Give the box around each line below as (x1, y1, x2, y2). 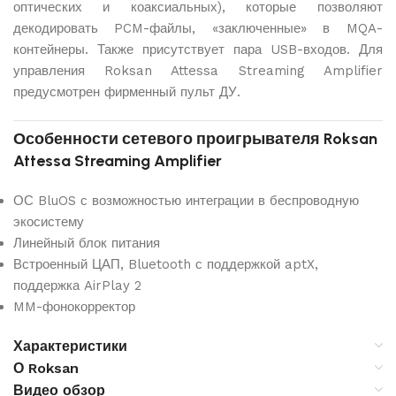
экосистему (13, 213, 84, 230)
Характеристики (13, 337, 127, 354)
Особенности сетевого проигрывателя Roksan (13, 128, 377, 148)
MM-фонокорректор (13, 298, 135, 315)
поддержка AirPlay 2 (13, 277, 141, 293)
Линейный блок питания (13, 234, 160, 251)
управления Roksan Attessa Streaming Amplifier (13, 63, 383, 79)
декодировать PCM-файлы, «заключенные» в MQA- (13, 20, 383, 36)
